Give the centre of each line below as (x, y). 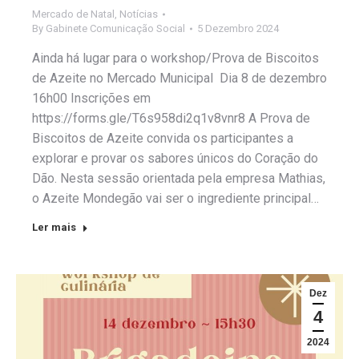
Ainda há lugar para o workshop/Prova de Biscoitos (175, 58)
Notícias (139, 14)
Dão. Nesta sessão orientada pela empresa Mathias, (179, 179)
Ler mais (54, 228)
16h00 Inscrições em (91, 99)
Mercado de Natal (73, 14)
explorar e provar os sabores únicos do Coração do (175, 159)
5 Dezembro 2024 (238, 29)
